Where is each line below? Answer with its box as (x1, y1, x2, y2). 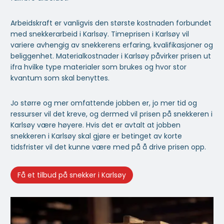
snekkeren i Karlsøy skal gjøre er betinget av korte (10, 131, 182, 141)
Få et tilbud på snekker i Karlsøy (17, 169, 126, 180)
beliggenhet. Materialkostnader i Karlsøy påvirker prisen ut (10, 51, 211, 61)
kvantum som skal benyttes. (10, 73, 109, 83)
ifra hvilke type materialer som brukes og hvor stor (10, 62, 186, 72)
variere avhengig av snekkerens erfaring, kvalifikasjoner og (10, 40, 213, 50)
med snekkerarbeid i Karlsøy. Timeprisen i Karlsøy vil (10, 29, 189, 39)
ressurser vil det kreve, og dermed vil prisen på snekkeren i (10, 109, 212, 119)
